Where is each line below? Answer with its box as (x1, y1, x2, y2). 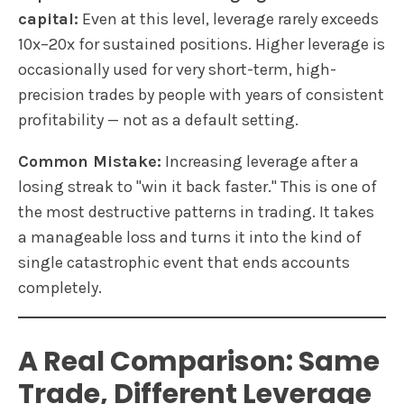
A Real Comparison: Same (18, 342, 380, 381)
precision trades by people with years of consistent (18, 84, 384, 105)
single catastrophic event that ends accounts (18, 252, 350, 272)
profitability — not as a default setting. (18, 109, 298, 130)
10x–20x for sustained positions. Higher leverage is (18, 33, 385, 54)
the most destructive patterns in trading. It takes (18, 201, 374, 222)
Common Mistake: (18, 151, 161, 171)
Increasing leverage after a (161, 151, 359, 171)
